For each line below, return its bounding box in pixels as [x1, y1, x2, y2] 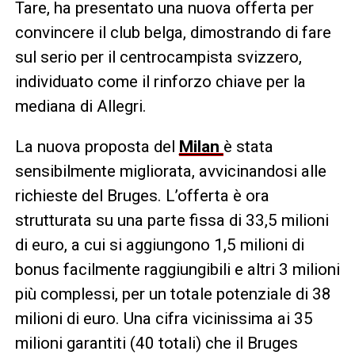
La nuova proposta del [14, 136, 179, 156]
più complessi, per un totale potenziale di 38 [14, 284, 331, 303]
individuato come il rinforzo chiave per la [14, 71, 306, 91]
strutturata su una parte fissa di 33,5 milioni [14, 210, 329, 230]
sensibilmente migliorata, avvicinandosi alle [14, 161, 326, 181]
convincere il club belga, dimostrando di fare [14, 22, 331, 42]
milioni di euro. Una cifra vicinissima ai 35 [14, 308, 313, 328]
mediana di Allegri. [14, 96, 147, 116]
